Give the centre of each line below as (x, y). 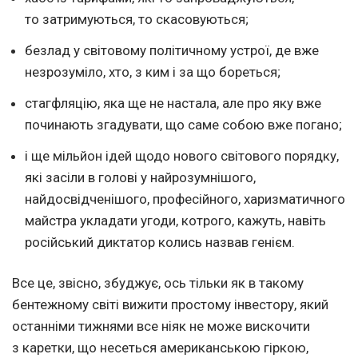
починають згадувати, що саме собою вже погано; (183, 125)
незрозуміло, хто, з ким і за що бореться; (153, 72)
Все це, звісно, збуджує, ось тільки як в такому (158, 283)
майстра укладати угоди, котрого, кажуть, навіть (175, 221)
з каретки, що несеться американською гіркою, (160, 348)
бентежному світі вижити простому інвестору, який (170, 305)
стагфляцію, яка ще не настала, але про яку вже (173, 103)
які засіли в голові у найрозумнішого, (140, 178)
